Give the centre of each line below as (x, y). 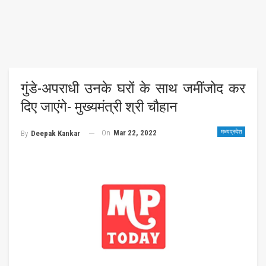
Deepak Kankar (56, 133)
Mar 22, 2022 (135, 133)
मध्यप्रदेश (231, 132)
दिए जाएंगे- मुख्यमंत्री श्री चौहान (99, 107)
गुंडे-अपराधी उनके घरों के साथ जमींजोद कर (133, 88)
